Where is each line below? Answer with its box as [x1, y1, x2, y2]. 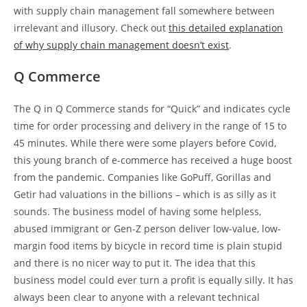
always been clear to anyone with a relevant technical [14, 290, 260, 304]
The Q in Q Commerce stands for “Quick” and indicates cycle [14, 101, 291, 115]
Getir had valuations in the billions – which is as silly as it [14, 187, 276, 201]
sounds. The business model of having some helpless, [14, 204, 261, 218]
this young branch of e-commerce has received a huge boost [14, 153, 292, 167]
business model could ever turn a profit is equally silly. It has [14, 273, 293, 286]
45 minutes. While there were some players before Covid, [14, 136, 276, 149]
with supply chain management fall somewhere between [14, 3, 275, 17]
